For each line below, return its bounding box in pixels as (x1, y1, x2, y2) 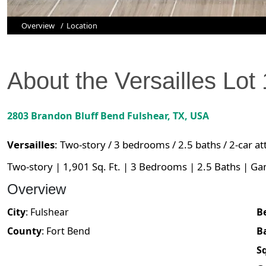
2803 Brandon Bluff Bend (7, 109, 125, 123)
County (7, 224, 42, 238)
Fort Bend (46, 224, 90, 238)
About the (7, 68, 115, 94)
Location (66, 20, 97, 31)
